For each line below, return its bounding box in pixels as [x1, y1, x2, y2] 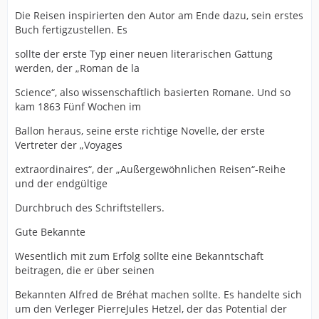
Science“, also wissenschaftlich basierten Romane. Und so [15, 85, 291, 100]
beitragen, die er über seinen [15, 263, 155, 278]
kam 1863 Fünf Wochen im [15, 100, 141, 114]
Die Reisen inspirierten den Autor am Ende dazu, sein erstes [15, 9, 303, 23]
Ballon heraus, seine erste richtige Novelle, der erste [15, 124, 265, 138]
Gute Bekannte [15, 225, 85, 239]
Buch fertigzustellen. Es [15, 23, 127, 37]
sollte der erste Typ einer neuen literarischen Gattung [15, 47, 273, 61]
